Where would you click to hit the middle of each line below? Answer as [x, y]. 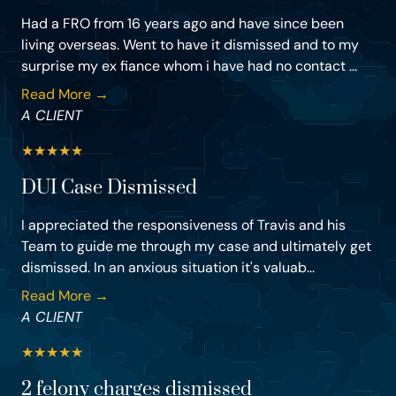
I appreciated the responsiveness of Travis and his [183, 225]
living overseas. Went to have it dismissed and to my [190, 45]
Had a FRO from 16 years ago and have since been [183, 24]
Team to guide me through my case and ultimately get [196, 247]
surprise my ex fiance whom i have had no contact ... [189, 66]
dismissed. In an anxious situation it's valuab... [168, 268]
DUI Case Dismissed [109, 188]
